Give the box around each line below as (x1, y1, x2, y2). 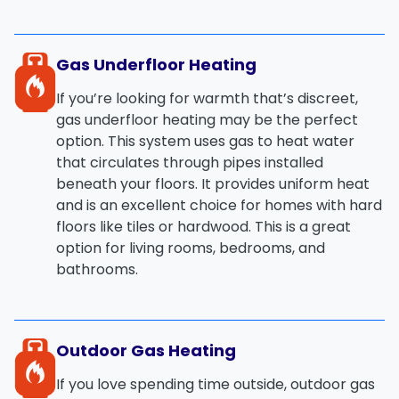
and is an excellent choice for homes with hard (56, 194, 382, 216)
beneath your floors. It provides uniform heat (56, 173, 370, 194)
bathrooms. (56, 258, 138, 280)
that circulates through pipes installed (56, 151, 323, 173)
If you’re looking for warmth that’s (56, 87, 297, 109)
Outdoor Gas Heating (56, 338, 236, 362)
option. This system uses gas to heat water (56, 130, 354, 151)
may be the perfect (216, 109, 358, 130)
